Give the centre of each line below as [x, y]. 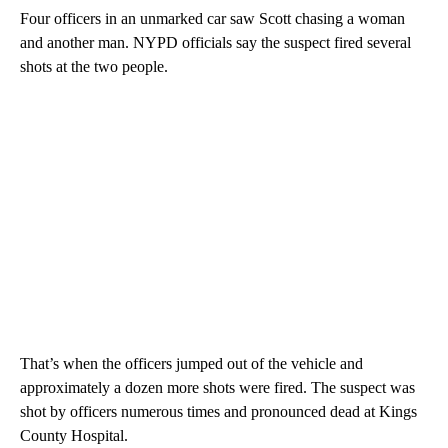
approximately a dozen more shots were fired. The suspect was [217, 387]
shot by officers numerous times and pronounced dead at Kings [218, 411]
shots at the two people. [94, 66]
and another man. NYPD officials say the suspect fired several [215, 42]
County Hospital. [74, 435]
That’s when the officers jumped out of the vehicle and [191, 363]
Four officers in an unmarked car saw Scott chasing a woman [212, 18]
